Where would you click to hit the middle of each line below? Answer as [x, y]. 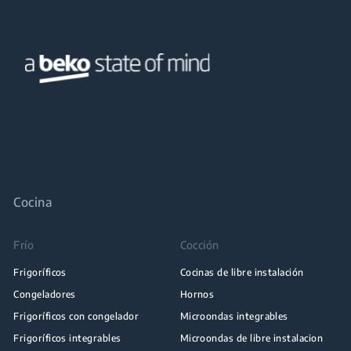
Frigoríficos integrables [67, 338]
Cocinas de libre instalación [242, 272]
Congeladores [45, 294]
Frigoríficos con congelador [76, 316]
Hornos [197, 294]
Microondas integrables [234, 316]
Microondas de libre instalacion [251, 338]
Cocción [199, 244]
